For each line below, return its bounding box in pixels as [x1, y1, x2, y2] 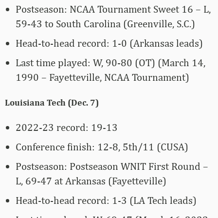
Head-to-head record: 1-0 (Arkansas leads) [16, 37, 203, 50]
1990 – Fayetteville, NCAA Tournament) [16, 71, 189, 84]
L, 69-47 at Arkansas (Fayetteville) [16, 175, 166, 187]
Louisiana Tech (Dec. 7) [5, 97, 99, 108]
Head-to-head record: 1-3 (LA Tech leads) [16, 194, 197, 207]
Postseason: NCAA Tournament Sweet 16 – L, [16, 3, 211, 16]
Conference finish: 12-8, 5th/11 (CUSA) [16, 141, 188, 153]
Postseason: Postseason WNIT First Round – [16, 160, 208, 173]
